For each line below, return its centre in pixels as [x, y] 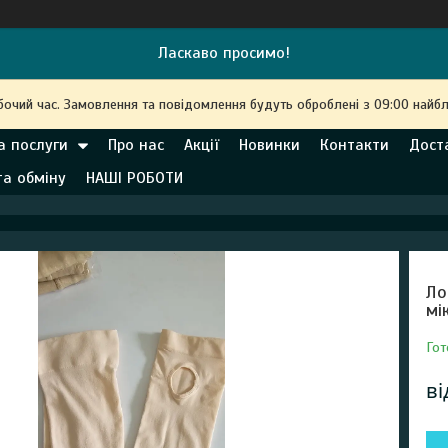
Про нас [136, 145]
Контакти [354, 145]
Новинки [269, 145]
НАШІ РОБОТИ [134, 178]
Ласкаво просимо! [224, 53]
